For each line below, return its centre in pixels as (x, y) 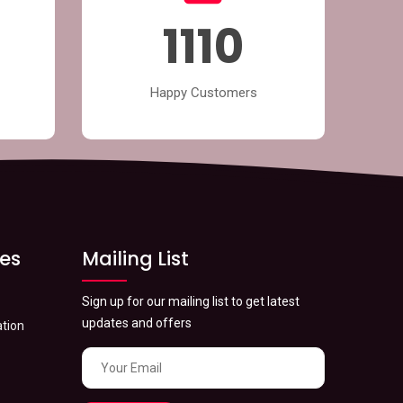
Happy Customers (203, 92)
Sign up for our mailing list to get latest (191, 301)
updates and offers (137, 322)
